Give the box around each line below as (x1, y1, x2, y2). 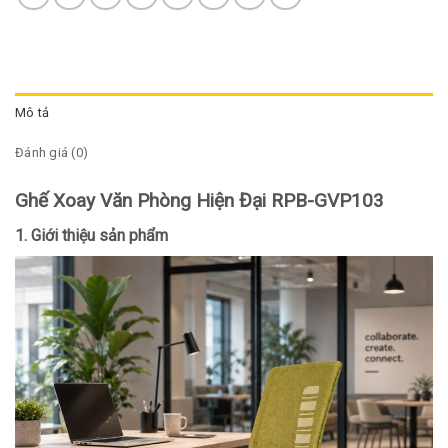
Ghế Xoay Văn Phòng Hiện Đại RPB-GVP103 (15, 189, 384, 213)
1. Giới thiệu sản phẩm (15, 225, 168, 245)
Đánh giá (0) (15, 145, 89, 161)
